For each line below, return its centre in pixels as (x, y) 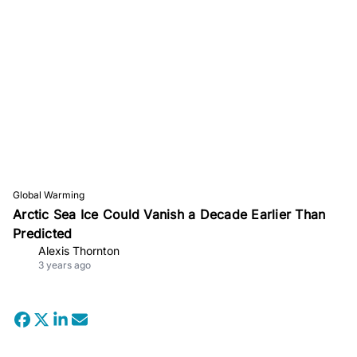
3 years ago (65, 265)
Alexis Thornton (79, 250)
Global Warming (49, 194)
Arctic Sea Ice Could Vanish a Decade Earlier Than (169, 214)
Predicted (43, 233)
